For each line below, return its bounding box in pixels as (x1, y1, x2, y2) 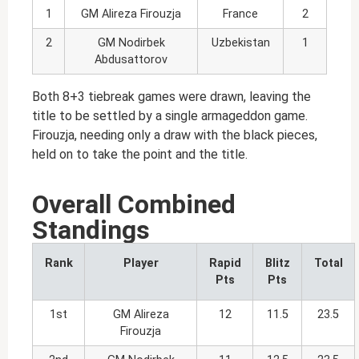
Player (123, 256, 159, 271)
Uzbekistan (211, 35, 270, 50)
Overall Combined (32, 189, 236, 220)
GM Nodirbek (97, 35, 165, 50)
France (223, 6, 258, 21)
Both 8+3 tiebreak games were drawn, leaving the (32, 88, 311, 104)
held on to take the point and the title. (32, 146, 248, 162)
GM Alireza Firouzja (81, 6, 181, 21)
